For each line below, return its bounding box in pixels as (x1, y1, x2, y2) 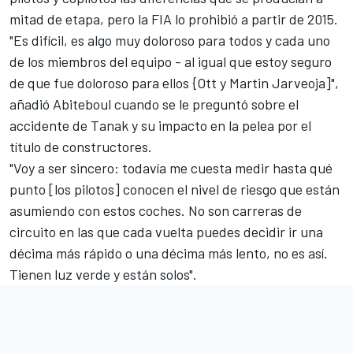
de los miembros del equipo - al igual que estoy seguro (9, 52, 332, 70)
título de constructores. (9, 137, 155, 155)
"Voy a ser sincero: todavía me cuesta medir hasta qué (9, 158, 333, 176)
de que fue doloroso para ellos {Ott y (9, 73, 229, 91)
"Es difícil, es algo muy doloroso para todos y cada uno (9, 31, 330, 49)
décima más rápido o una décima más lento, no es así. (9, 243, 328, 262)
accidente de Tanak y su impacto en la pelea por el (9, 116, 311, 134)
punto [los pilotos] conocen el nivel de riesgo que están (9, 180, 340, 198)
